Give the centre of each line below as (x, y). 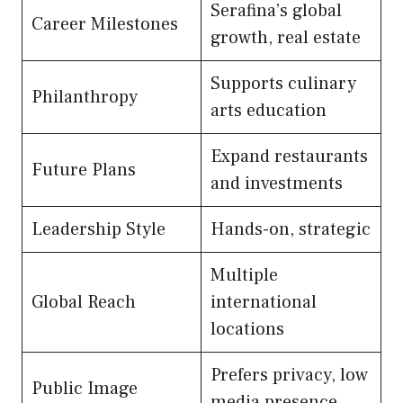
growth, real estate (286, 37)
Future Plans (84, 170)
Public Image (85, 388)
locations (247, 329)
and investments (277, 183)
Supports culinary (283, 83)
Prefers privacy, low (289, 375)
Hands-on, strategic (291, 229)
